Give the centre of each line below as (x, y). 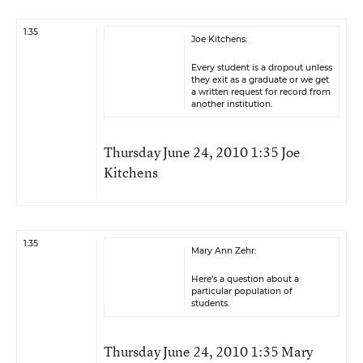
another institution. (232, 104)
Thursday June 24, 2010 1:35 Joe (202, 152)
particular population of (242, 291)
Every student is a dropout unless (262, 68)
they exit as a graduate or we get (260, 80)
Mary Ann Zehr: (224, 251)
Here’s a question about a (245, 279)
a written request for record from (261, 92)
